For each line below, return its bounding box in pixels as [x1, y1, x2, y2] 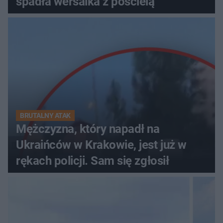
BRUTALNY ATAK [20, 111, 71, 120]
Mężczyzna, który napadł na [16, 122, 160, 136]
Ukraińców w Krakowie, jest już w [16, 138, 187, 152]
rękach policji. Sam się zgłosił [16, 154, 169, 168]
